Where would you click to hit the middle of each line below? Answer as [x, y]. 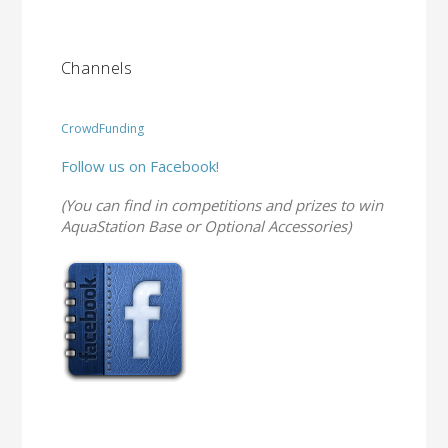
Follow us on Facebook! [139, 166]
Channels [97, 68]
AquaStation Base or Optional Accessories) [205, 226]
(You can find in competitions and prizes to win [221, 205]
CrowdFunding [102, 129]
